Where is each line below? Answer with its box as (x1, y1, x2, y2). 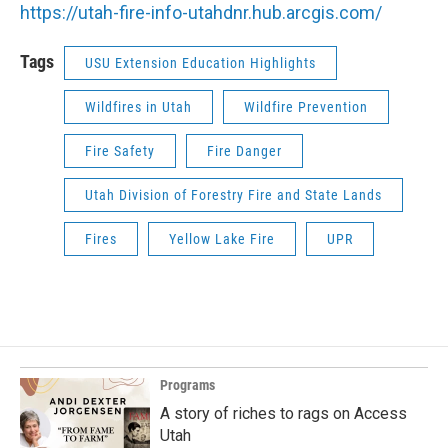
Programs (160, 377, 215, 393)
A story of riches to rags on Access (160, 404, 407, 423)
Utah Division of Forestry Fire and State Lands (85, 187, 382, 203)
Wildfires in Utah (85, 99, 192, 115)
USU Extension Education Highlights (85, 55, 316, 71)
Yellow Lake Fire (169, 231, 275, 247)
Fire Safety (85, 143, 155, 159)
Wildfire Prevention (244, 99, 368, 115)
